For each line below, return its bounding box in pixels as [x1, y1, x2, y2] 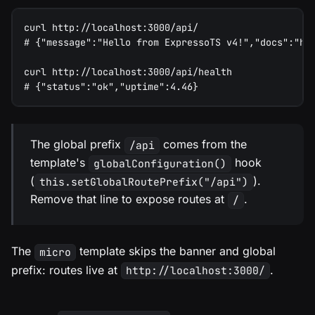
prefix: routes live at [11, 262, 121, 277]
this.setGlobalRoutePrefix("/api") [39, 175, 248, 189]
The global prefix [30, 136, 124, 151]
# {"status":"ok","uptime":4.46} [24, 79, 198, 93]
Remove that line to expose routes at [30, 192, 228, 207]
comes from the [159, 136, 247, 151]
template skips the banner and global [75, 244, 276, 259]
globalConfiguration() [93, 157, 226, 171]
